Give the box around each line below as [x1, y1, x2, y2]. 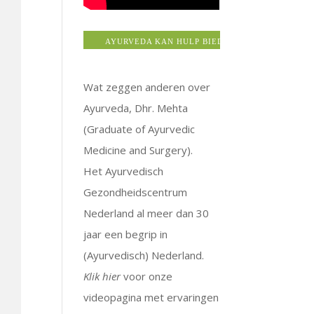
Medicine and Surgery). [83, 142, 193, 157]
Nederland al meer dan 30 [83, 205, 210, 220]
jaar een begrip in [83, 226, 168, 241]
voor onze [121, 268, 173, 283]
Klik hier [83, 268, 121, 283]
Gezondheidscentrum [83, 184, 188, 199]
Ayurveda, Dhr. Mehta [83, 100, 189, 115]
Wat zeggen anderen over [83, 79, 211, 94]
